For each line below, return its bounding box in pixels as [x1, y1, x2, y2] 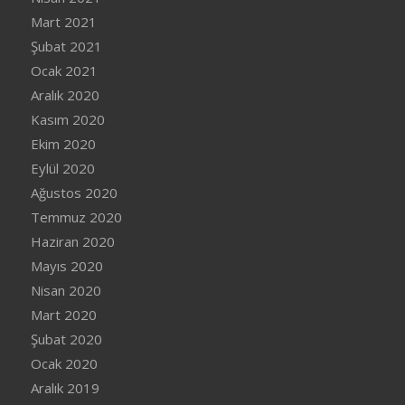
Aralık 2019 [30, 379, 99, 398]
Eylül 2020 [30, 159, 95, 178]
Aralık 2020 [30, 86, 99, 105]
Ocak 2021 [30, 61, 98, 80]
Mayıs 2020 [30, 257, 103, 276]
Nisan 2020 [30, 281, 101, 300]
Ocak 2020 [30, 354, 98, 373]
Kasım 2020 [30, 110, 105, 129]
